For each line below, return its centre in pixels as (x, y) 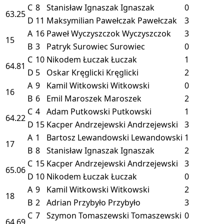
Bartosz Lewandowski (88, 137)
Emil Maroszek (74, 98)
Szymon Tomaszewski (88, 215)
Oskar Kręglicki (75, 72)
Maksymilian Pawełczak (91, 20)
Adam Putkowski (78, 111)
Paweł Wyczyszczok (83, 33)
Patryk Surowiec (77, 46)
